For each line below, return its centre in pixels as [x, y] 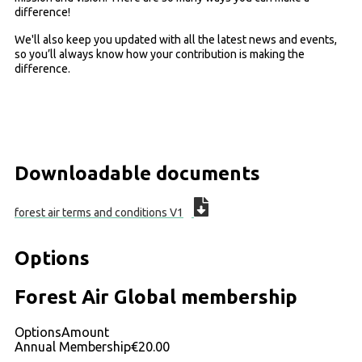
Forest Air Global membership [156, 297]
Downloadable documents [137, 173]
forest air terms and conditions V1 [99, 212]
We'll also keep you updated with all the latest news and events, [176, 39]
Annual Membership [73, 346]
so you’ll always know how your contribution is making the [160, 54]
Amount [85, 332]
